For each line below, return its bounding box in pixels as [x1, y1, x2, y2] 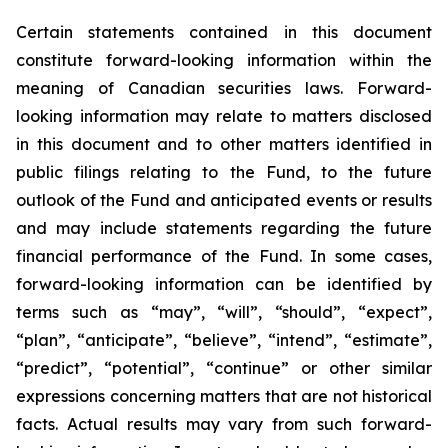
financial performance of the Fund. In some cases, [16, 246, 432, 266]
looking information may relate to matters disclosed [16, 106, 432, 126]
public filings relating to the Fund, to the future [16, 162, 432, 182]
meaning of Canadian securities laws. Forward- [16, 78, 432, 98]
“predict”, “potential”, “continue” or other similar [16, 358, 432, 378]
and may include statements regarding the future [16, 218, 432, 238]
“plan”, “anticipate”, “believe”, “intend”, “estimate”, [16, 330, 432, 350]
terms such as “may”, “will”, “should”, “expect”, [16, 302, 432, 322]
